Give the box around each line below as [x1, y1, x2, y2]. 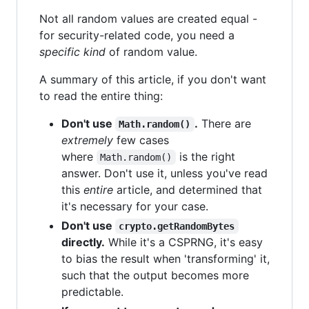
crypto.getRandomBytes [119, 221, 235, 232]
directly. [61, 235, 105, 249]
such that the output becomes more [61, 268, 249, 282]
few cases [113, 133, 169, 147]
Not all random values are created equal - [39, 12, 257, 26]
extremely [61, 133, 113, 147]
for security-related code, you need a [39, 28, 235, 42]
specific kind [39, 45, 106, 59]
